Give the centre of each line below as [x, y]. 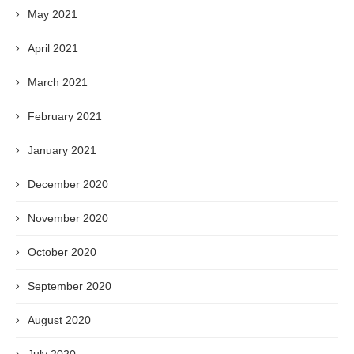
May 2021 [53, 14]
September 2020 [70, 286]
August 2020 [59, 320]
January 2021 [62, 150]
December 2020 [68, 184]
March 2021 [58, 82]
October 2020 [62, 252]
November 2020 [68, 218]
